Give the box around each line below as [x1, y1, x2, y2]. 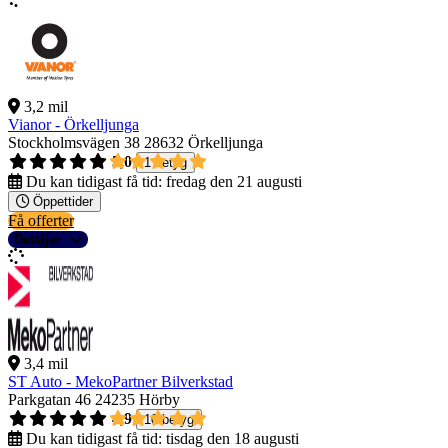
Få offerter [8, 212, 74, 230]
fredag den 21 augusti [166, 173, 302, 191]
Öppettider [33, 194, 93, 210]
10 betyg [144, 412, 194, 428]
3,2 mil [24, 98, 68, 116]
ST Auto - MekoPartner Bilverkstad [8, 373, 233, 391]
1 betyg [144, 155, 187, 171]
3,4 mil [24, 355, 68, 373]
